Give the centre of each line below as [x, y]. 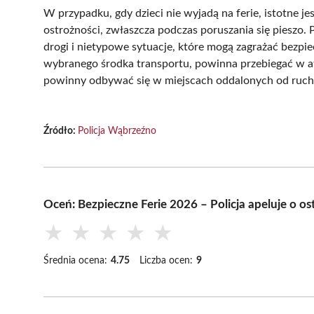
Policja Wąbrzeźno [117, 131]
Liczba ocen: [166, 260]
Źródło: [61, 131]
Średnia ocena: [75, 260]
